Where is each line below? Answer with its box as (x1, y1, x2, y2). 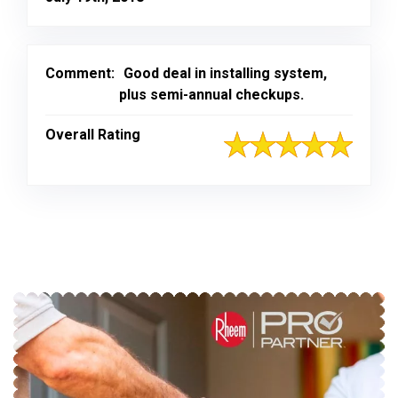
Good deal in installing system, (123, 64, 327, 82)
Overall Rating (45, 125, 140, 143)
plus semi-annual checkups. (119, 85, 304, 103)
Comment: (45, 64, 115, 82)
